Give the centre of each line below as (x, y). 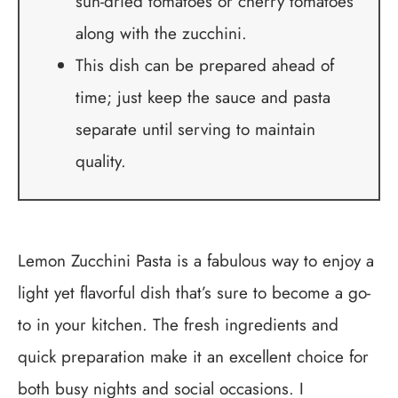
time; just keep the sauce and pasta (203, 97)
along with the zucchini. (161, 33)
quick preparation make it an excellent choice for (193, 357)
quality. (100, 161)
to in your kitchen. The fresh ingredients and (178, 325)
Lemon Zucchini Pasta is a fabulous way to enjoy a (196, 261)
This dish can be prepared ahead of (204, 65)
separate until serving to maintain (195, 129)
